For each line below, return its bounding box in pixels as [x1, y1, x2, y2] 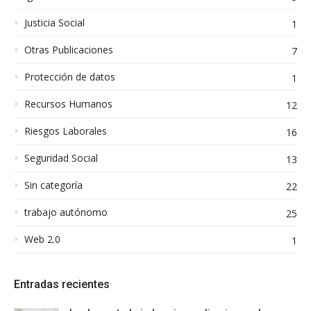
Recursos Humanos [24, 96, 112, 110]
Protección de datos [24, 69, 115, 83]
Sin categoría [24, 178, 83, 192]
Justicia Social [24, 15, 85, 29]
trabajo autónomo [24, 205, 108, 219]
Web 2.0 [24, 232, 60, 246]
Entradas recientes [14, 277, 110, 291]
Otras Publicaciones [24, 42, 113, 56]
